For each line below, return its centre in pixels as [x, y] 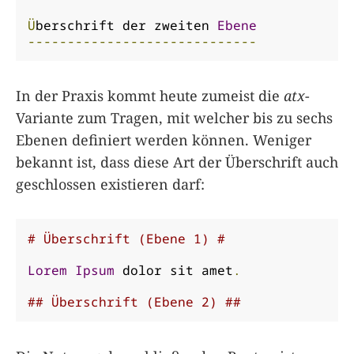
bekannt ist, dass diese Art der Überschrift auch [177, 162]
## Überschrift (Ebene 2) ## [134, 301]
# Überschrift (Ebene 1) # [126, 238]
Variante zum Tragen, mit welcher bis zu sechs [174, 117]
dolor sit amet [174, 270]
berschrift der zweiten [126, 25]
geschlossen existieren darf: [110, 184]
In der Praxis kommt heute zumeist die [150, 95]
